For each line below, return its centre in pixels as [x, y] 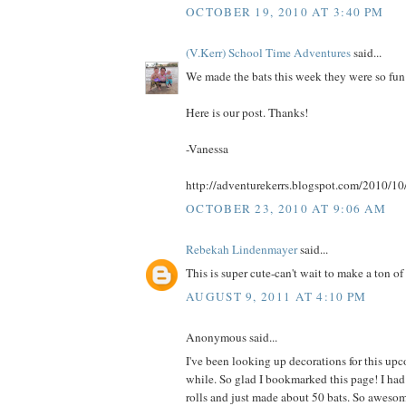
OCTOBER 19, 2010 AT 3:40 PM [285, 11]
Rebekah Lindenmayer [242, 249]
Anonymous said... [232, 337]
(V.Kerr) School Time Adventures [268, 52]
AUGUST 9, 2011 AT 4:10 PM [276, 296]
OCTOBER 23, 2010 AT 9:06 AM [286, 208]
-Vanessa [207, 149]
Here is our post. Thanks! [247, 113]
